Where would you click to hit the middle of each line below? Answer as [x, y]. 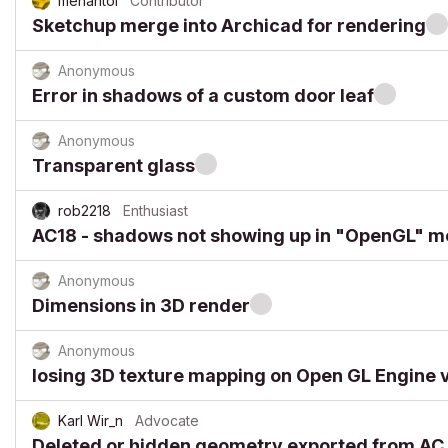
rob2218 [84, 210]
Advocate [167, 420]
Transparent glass [113, 165]
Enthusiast [155, 210]
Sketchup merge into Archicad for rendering [229, 25]
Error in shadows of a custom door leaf [203, 95]
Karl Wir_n [90, 420]
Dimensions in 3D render [141, 305]
